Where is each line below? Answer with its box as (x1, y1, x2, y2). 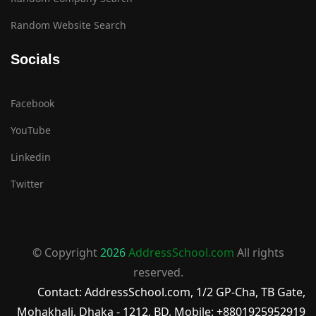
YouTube (11, 123, 51, 138)
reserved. (133, 265, 183, 281)
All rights (233, 245, 284, 261)
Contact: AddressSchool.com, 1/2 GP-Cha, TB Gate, (37, 284, 305, 300)
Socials (11, 51, 60, 68)
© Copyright (32, 245, 100, 261)
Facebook (11, 97, 54, 111)
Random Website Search (11, 18, 126, 32)
